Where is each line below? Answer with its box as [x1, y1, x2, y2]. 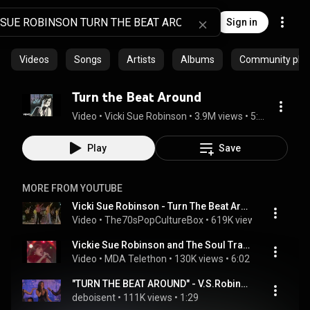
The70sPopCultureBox [104, 215, 203, 226]
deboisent [72, 292, 116, 303]
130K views [174, 253, 224, 264]
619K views [211, 215, 260, 226]
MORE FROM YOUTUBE [22, 183, 122, 194]
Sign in [226, 17, 257, 28]
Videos [19, 54, 49, 65]
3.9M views [194, 111, 243, 122]
